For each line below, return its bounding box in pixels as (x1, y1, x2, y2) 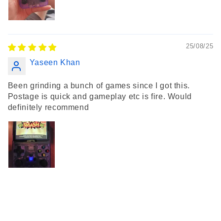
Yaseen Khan (29, 58, 80, 67)
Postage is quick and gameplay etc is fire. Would (7, 92, 192, 101)
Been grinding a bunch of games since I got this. (7, 81, 190, 90)
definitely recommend (7, 103, 89, 111)
